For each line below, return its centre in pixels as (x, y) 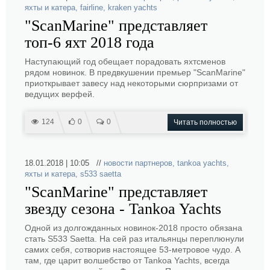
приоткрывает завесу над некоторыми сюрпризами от (131, 83)
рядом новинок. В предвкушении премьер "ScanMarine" (135, 72)
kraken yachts (133, 8)
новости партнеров (138, 163)
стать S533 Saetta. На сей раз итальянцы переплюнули (134, 239)
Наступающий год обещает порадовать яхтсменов (125, 61)
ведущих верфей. (60, 94)
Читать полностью (205, 122)
